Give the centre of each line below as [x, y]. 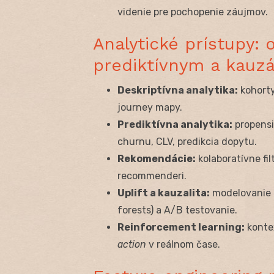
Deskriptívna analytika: [178, 90]
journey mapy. [150, 107]
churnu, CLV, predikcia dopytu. [187, 141]
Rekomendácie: [157, 158]
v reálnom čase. [183, 244]
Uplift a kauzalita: [164, 193]
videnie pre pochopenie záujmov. [193, 12]
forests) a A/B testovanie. [177, 210]
